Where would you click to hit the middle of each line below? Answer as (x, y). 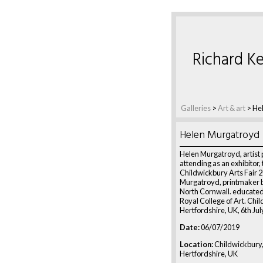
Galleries (196, 108)
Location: (196, 244)
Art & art (232, 108)
